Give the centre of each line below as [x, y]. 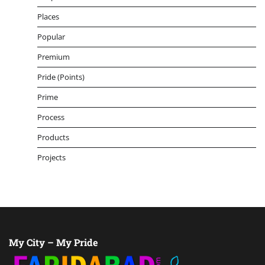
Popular [51, 37]
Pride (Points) [61, 77]
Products [53, 138]
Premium [54, 57]
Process [51, 117]
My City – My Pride [53, 243]
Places [48, 17]
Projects [51, 158]
